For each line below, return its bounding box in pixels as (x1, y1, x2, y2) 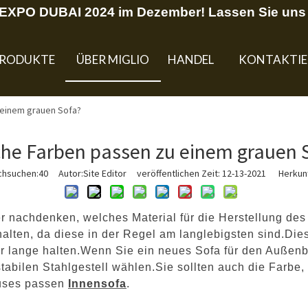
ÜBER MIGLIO (76, 52, 150, 67)
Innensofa (68, 277, 126, 289)
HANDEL (168, 52, 214, 67)
